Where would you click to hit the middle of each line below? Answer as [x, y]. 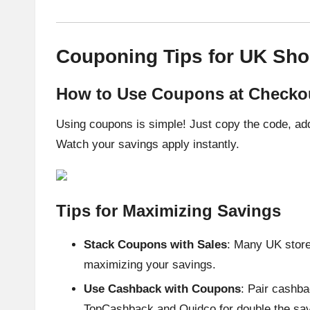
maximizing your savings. [150, 264]
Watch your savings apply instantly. [148, 144]
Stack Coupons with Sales [155, 244]
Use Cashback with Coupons [162, 289]
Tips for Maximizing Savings [168, 210]
